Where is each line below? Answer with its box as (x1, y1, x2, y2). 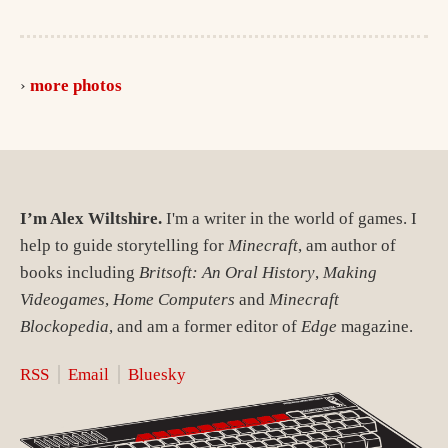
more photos (30, 75, 122, 95)
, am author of (298, 235, 396, 255)
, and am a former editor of (109, 316, 301, 336)
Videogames (20, 289, 105, 309)
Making (323, 262, 377, 282)
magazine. (337, 316, 413, 336)
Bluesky (128, 365, 186, 385)
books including (20, 262, 139, 282)
